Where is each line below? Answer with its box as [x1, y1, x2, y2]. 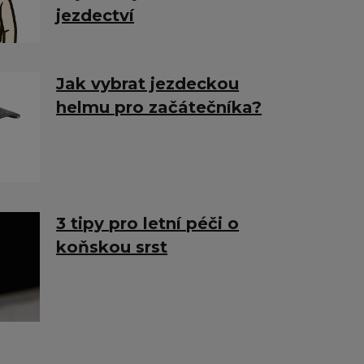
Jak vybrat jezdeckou [56, 74, 240, 94]
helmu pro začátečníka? [56, 97, 262, 118]
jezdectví [56, 6, 135, 25]
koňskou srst [56, 236, 168, 257]
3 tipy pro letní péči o [56, 213, 240, 233]
